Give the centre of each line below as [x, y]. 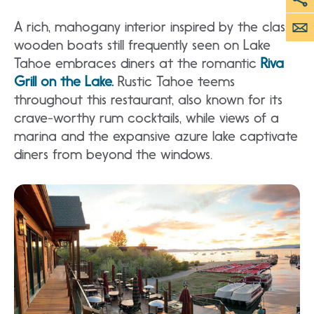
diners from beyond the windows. [113, 154]
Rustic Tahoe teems [174, 81]
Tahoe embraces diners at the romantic [135, 63]
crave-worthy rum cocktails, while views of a [146, 117]
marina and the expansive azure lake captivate [156, 136]
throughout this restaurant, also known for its [148, 99]
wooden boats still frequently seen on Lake [142, 45]
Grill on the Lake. [64, 81]
